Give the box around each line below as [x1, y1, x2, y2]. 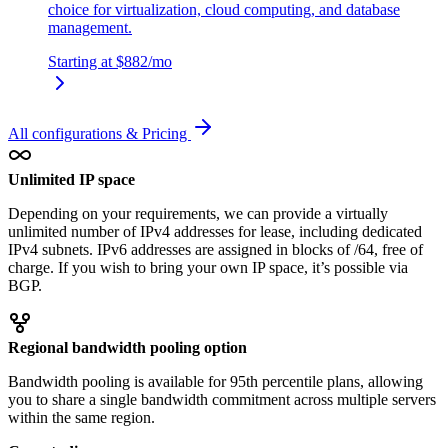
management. [48, 18, 132, 36]
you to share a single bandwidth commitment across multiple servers [8, 390, 436, 408]
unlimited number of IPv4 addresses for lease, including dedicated [8, 222, 422, 240]
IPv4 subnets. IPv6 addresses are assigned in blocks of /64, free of [8, 240, 423, 258]
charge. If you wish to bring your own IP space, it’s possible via [8, 258, 408, 276]
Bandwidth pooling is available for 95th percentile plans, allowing [8, 372, 423, 390]
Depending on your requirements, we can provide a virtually [8, 204, 388, 222]
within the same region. [8, 408, 155, 426]
